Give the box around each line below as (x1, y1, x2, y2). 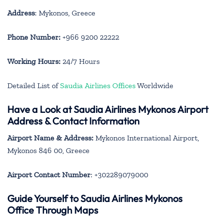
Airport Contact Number (7, 170, 91, 179)
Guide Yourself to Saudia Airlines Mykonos (7, 192, 183, 204)
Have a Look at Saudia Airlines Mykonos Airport (7, 103, 208, 115)
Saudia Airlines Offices (60, 80, 136, 90)
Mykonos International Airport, (93, 133, 199, 142)
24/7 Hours (61, 56, 100, 66)
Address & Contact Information (7, 114, 139, 127)
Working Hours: (7, 56, 61, 66)
